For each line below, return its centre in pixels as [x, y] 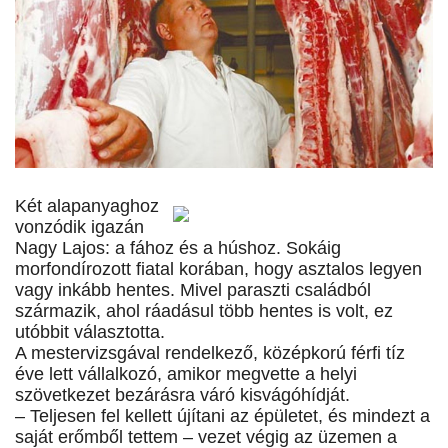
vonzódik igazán [79, 227]
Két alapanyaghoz [87, 206]
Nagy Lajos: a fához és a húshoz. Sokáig [178, 248]
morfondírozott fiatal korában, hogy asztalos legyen [218, 269]
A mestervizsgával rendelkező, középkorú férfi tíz [210, 353]
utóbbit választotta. [90, 332]
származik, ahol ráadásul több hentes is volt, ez [204, 311]
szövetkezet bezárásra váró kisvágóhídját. [182, 395]
